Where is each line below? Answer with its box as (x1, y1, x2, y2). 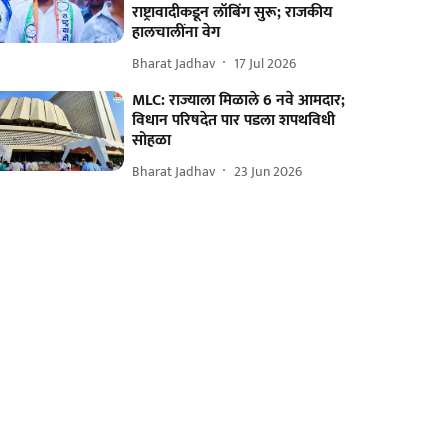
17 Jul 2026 (234, 51, 297, 75)
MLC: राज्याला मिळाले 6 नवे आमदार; (132, 87, 346, 114)
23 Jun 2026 (234, 159, 303, 183)
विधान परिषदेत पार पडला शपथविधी (132, 107, 336, 134)
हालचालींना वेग (132, 19, 221, 46)
